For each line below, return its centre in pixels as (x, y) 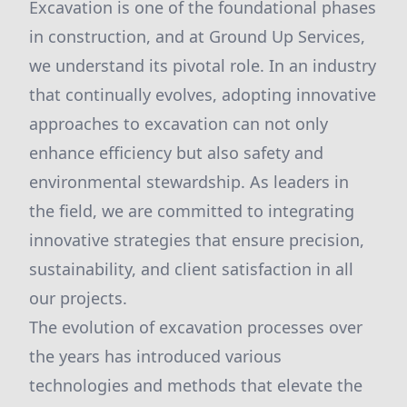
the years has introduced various (155, 356)
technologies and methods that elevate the (196, 385)
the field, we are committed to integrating (192, 211)
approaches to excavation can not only (179, 124)
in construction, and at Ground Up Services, (197, 36)
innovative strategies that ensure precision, (197, 240)
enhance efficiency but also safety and (176, 153)
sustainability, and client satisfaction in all (191, 269)
